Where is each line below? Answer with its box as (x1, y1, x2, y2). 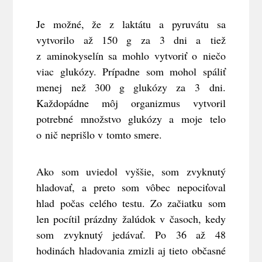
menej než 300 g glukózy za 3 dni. (36, 80, 226, 94)
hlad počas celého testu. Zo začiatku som (36, 195, 226, 210)
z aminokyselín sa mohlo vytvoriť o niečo (36, 48, 226, 63)
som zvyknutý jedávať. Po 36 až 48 (36, 227, 226, 242)
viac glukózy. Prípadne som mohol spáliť (36, 64, 226, 78)
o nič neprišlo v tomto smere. (36, 127, 163, 142)
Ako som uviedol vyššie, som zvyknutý (36, 164, 226, 178)
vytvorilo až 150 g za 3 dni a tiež (36, 32, 226, 47)
